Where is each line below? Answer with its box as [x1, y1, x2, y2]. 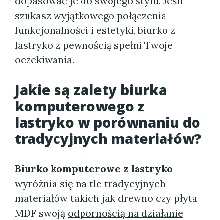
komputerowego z [15, 97, 145, 115]
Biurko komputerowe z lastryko [15, 163, 173, 175]
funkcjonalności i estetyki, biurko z [15, 24, 175, 36]
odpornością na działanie [68, 207, 183, 219]
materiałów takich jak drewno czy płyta [15, 192, 197, 204]
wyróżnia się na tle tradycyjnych [15, 177, 165, 190]
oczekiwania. [15, 54, 74, 66]
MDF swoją [15, 207, 68, 219]
